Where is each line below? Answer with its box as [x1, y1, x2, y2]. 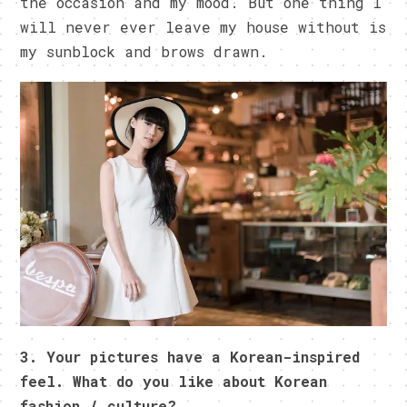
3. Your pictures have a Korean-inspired [20, 346, 361, 366]
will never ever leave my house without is [20, 17, 387, 37]
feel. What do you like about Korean [20, 371, 328, 391]
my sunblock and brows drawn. [20, 42, 269, 62]
